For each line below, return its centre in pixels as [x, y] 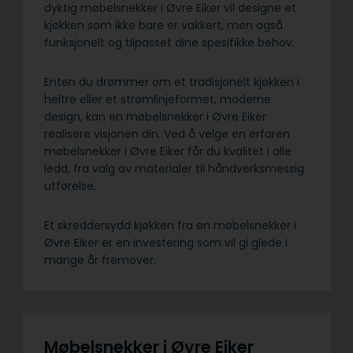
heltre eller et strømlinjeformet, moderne [158, 100]
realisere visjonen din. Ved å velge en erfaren [167, 134]
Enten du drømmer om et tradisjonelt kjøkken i [172, 82]
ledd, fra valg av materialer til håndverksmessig [174, 169]
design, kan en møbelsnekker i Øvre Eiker [155, 117]
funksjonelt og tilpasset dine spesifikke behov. [169, 43]
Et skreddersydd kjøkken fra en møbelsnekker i [170, 226]
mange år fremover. [102, 260]
